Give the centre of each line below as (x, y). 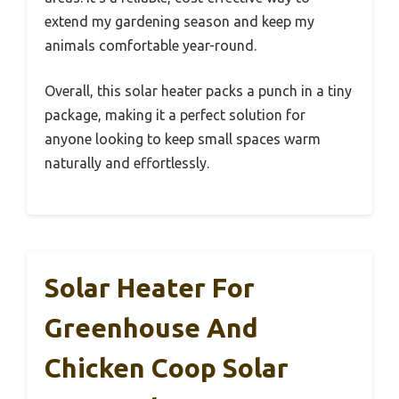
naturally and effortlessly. (127, 163)
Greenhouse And (151, 328)
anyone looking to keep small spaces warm (183, 139)
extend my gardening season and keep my (179, 22)
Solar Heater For (150, 288)
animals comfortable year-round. (151, 46)
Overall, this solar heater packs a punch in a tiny (198, 91)
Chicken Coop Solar (167, 368)
